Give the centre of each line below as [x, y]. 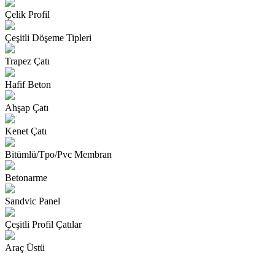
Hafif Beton [28, 85]
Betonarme [26, 178]
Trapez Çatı [27, 61]
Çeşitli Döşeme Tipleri [48, 38]
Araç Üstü [25, 248]
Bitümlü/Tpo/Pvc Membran [58, 155]
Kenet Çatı [26, 131]
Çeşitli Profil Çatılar [43, 225]
